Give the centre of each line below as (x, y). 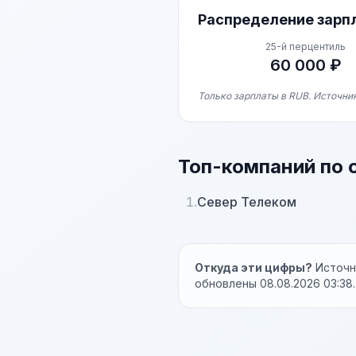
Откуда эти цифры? (253, 267)
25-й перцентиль (306, 46)
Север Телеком (247, 202)
